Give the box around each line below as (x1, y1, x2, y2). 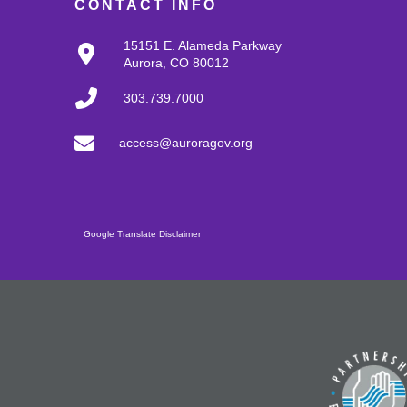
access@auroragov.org (119, 135, 253, 151)
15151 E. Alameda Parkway (124, 38, 282, 54)
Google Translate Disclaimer (84, 229, 201, 240)
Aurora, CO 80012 (124, 55, 229, 71)
